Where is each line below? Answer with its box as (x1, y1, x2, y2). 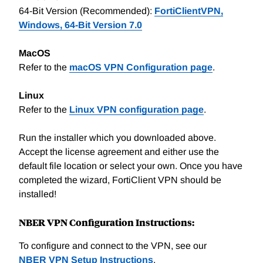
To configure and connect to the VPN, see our (19, 241, 207, 251)
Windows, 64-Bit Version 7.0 (19, 20, 142, 31)
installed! (19, 189, 56, 200)
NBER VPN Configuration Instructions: (19, 215, 194, 230)
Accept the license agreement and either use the (19, 147, 219, 157)
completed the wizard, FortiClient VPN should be (19, 175, 221, 186)
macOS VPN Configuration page (69, 62, 213, 73)
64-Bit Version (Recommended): (19, 6, 154, 16)
